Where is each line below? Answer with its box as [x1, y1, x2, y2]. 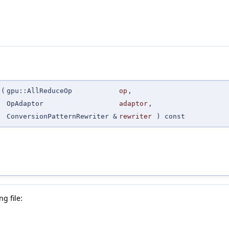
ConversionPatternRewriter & [7, 112, 117, 121]
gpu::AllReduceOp [7, 87, 72, 95]
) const [152, 112, 185, 121]
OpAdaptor [7, 100, 43, 108]
